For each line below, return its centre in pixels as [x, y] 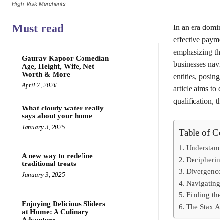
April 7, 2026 [39, 85]
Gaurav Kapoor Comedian [65, 58]
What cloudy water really [63, 108]
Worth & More [46, 74]
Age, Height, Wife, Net [58, 66]
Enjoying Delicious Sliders [63, 204]
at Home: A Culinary [55, 211]
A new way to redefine [57, 156]
